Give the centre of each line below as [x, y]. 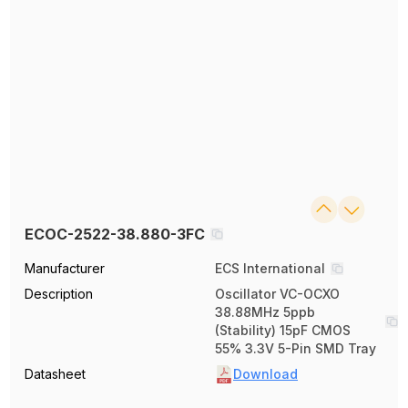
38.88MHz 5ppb [265, 312]
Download [265, 374]
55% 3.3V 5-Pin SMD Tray [296, 349]
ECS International [270, 269]
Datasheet [56, 374]
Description [59, 294]
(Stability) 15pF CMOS [283, 331]
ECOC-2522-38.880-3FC [115, 235]
